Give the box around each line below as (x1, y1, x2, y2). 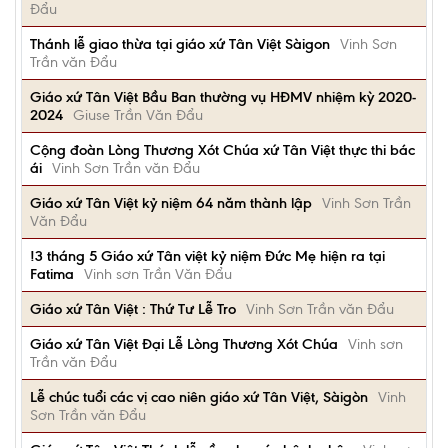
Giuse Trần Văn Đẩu (73, 106, 203, 124)
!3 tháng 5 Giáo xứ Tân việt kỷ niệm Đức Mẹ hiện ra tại (30, 247, 385, 265)
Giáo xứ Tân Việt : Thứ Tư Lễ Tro (30, 300, 236, 318)
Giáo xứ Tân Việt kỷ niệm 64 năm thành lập (30, 194, 312, 212)
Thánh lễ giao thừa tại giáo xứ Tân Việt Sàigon (30, 35, 330, 53)
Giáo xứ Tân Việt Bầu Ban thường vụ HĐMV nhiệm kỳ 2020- (30, 88, 416, 106)
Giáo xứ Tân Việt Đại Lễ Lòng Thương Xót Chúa (30, 335, 338, 353)
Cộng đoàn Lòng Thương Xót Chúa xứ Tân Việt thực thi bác (30, 141, 415, 159)
